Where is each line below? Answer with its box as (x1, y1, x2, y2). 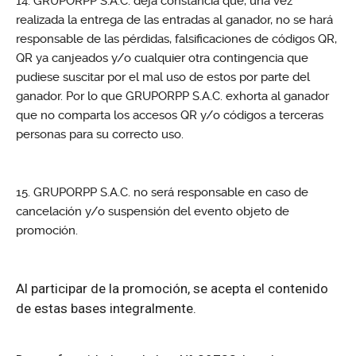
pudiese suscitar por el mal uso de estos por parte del (16, 70, 310, 85)
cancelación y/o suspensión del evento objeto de (16, 204, 289, 219)
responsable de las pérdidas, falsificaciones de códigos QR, (16, 32, 337, 47)
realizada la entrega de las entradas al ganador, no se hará (16, 13, 333, 28)
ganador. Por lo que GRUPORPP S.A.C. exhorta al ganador (16, 89, 329, 104)
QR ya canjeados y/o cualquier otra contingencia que (16, 51, 308, 66)
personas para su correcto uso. (16, 127, 184, 142)
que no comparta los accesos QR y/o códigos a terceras (16, 108, 323, 123)
